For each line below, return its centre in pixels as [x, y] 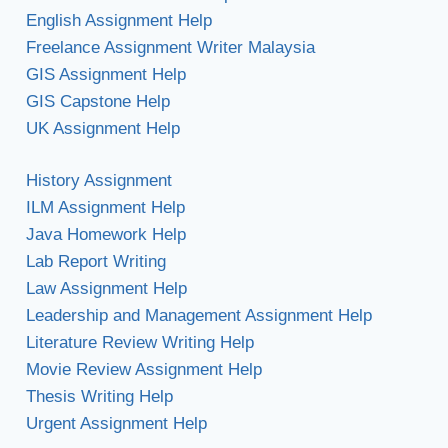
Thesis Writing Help [99, 397]
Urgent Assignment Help [116, 424]
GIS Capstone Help [97, 101]
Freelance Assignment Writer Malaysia [170, 47]
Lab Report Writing [95, 262]
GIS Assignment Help [105, 74]
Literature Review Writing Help [139, 343]
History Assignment [98, 181]
